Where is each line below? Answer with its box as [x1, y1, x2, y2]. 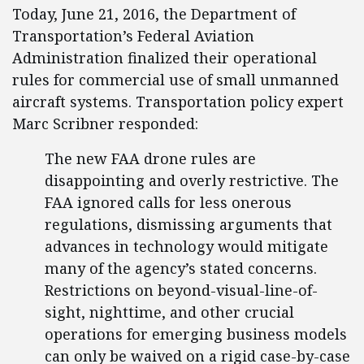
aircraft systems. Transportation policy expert [12, 92, 344, 111]
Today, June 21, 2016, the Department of [12, 4, 296, 24]
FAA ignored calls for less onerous [45, 193, 292, 212]
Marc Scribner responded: [12, 114, 198, 133]
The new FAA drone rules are [45, 149, 256, 168]
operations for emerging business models [45, 324, 347, 344]
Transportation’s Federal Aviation [12, 26, 254, 45]
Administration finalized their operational [12, 48, 317, 67]
